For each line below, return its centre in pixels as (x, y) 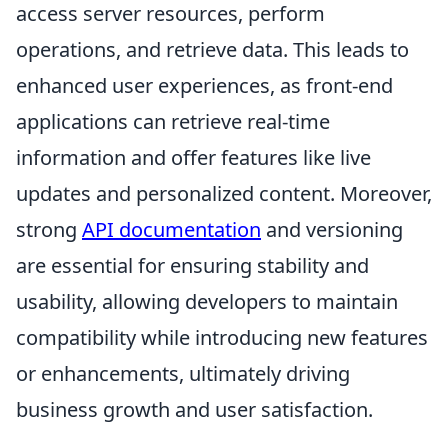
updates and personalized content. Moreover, (224, 194)
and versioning (332, 230)
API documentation (171, 230)
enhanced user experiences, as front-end (204, 86)
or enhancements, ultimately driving (183, 374)
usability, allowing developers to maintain (207, 302)
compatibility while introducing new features (222, 338)
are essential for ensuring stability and (192, 266)
